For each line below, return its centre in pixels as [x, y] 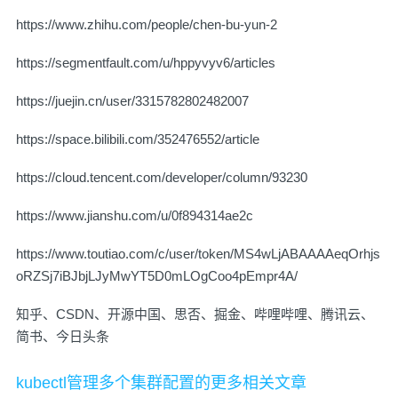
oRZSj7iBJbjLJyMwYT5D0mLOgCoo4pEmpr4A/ [157, 276]
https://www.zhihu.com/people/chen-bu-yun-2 [147, 25]
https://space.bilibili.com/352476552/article [138, 139]
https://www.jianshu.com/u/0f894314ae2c [135, 216]
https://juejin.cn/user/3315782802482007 [132, 101]
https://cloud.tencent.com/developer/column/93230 [162, 178]
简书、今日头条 [63, 337]
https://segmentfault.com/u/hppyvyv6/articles [146, 63]
